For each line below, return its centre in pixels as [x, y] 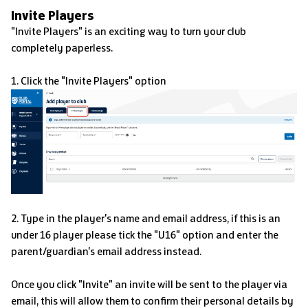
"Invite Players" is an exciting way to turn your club [129, 32]
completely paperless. [62, 48]
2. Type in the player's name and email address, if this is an [146, 218]
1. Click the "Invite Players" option [89, 81]
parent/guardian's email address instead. [107, 251]
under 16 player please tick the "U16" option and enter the [145, 234]
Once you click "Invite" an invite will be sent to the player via [149, 284]
